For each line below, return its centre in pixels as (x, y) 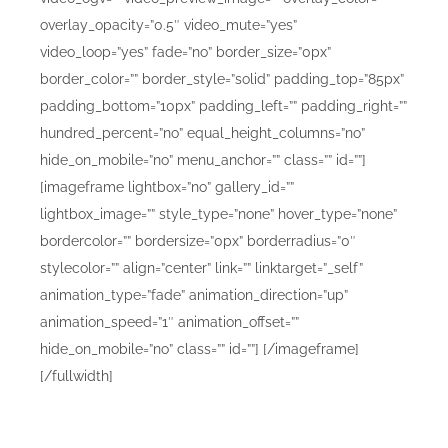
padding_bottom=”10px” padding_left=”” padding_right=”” (223, 105)
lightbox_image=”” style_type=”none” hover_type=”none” (218, 213)
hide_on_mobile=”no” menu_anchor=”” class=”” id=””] (203, 159)
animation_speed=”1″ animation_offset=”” (169, 321)
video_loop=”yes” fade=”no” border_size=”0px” (185, 51)
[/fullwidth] (76, 375)
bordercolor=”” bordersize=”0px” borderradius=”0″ (198, 240)
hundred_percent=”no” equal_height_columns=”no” (202, 132)
